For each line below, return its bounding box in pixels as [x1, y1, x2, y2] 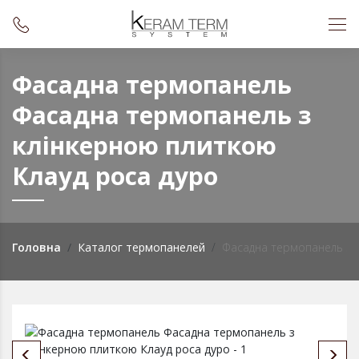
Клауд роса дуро [12, 159, 218, 192]
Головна [12, 240, 61, 255]
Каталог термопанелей [78, 240, 205, 255]
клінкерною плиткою [12, 129, 276, 162]
